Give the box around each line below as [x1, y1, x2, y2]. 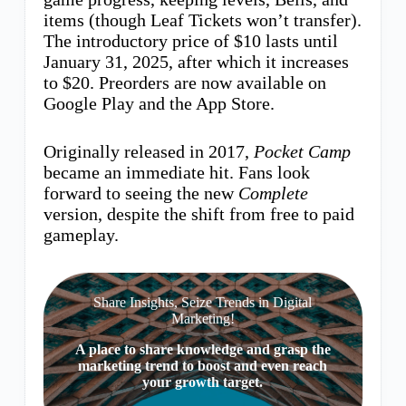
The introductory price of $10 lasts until [43, 30, 338, 51]
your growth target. [142, 373, 264, 390]
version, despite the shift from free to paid [43, 203, 354, 224]
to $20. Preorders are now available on [43, 72, 326, 92]
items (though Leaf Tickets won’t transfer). [43, 9, 362, 30]
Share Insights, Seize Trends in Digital [93, 294, 313, 310]
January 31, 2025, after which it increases [43, 51, 349, 72]
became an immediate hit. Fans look [43, 161, 310, 182]
